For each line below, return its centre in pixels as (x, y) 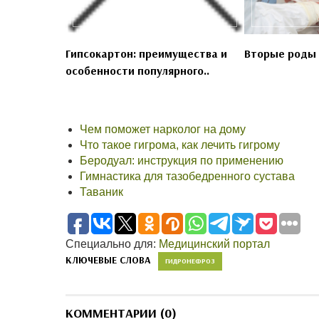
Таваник (101, 192)
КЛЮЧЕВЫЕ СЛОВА (108, 260)
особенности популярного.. (137, 70)
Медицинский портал (214, 244)
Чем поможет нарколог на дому (163, 129)
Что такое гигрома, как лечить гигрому (180, 145)
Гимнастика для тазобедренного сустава (187, 176)
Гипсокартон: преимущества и (146, 53)
